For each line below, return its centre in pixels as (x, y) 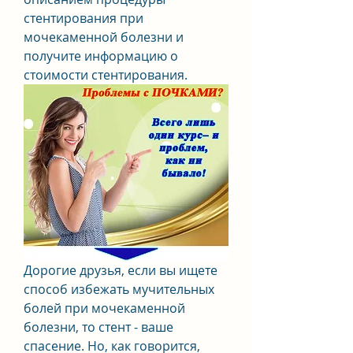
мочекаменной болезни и (104, 37)
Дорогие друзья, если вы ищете (121, 270)
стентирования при (84, 18)
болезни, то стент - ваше (98, 327)
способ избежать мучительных (119, 289)
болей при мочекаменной (104, 308)
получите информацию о (101, 56)
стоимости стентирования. (106, 75)
